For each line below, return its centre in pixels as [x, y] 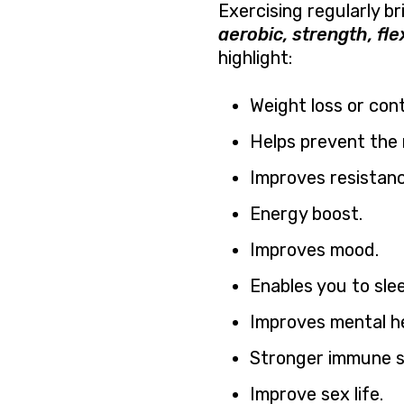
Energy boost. [306, 214]
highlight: [255, 58]
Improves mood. [314, 250]
